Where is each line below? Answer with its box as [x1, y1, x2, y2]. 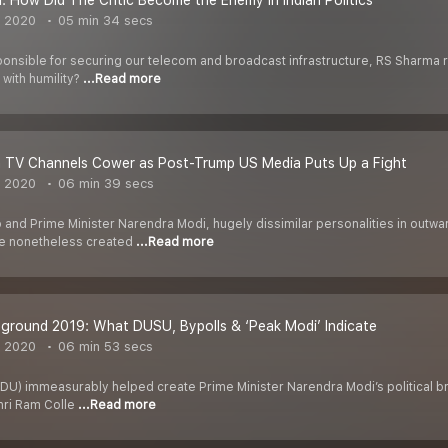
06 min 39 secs [54, 176, 154, 192]
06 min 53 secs [54, 339, 153, 355]
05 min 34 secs [54, 13, 153, 29]
